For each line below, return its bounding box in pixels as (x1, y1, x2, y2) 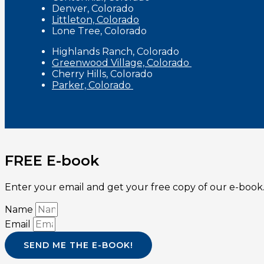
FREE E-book (5, 152, 99, 170)
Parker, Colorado (52, 80, 133, 91)
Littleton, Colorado (52, 14, 139, 26)
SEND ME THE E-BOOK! (70, 239, 133, 250)
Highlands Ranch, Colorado (52, 46, 181, 58)
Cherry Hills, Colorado (52, 68, 153, 80)
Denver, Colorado (52, 3, 134, 15)
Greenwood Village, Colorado (52, 57, 192, 69)
